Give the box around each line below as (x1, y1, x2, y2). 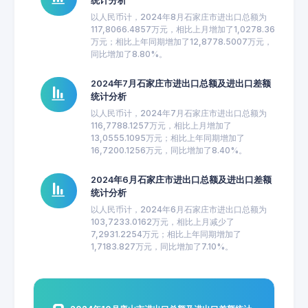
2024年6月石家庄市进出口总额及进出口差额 (90, 175, 272, 185)
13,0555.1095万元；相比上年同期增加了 (90, 133, 245, 143)
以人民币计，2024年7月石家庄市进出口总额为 (90, 108, 267, 118)
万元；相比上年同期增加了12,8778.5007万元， (90, 36, 272, 47)
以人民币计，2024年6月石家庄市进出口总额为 (90, 204, 267, 214)
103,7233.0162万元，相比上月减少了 (90, 217, 234, 227)
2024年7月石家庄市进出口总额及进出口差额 (90, 78, 271, 89)
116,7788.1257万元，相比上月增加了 (90, 120, 232, 131)
